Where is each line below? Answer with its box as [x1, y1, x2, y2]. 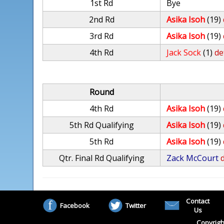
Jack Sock [166, 47, 201, 58]
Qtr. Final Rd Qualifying [58, 152, 144, 163]
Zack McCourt [166, 152, 219, 163]
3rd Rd [89, 30, 114, 41]
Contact [186, 196, 210, 205]
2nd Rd [88, 14, 114, 25]
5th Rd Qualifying [69, 119, 134, 130]
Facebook [60, 201, 90, 210]
